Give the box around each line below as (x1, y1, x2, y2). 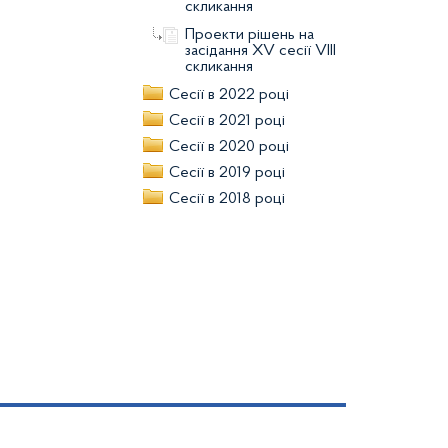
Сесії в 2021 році (169, 113, 285, 129)
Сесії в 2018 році (169, 191, 285, 207)
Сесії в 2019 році (169, 165, 285, 181)
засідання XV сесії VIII (185, 43, 336, 59)
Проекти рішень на (185, 27, 314, 43)
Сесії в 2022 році (169, 87, 289, 103)
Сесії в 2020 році (169, 139, 289, 155)
